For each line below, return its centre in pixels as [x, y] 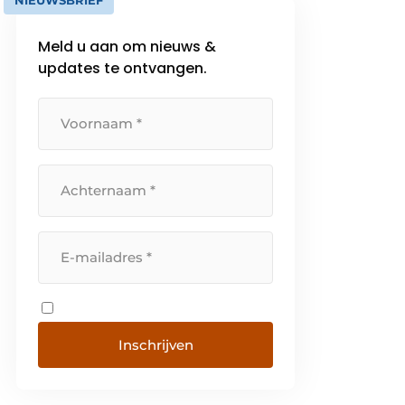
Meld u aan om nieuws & [127, 47]
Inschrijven [155, 345]
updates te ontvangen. [123, 69]
